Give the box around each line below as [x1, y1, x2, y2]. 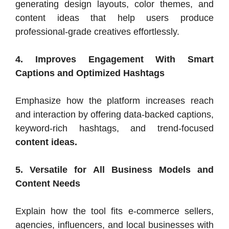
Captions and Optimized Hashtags [15, 67, 165, 78]
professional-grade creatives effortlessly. [15, 26, 179, 37]
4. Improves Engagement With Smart [15, 54, 214, 64]
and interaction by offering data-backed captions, [15, 109, 214, 120]
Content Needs [15, 178, 80, 189]
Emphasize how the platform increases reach [15, 95, 214, 106]
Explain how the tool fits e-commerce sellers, [15, 205, 214, 216]
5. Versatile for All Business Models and [15, 164, 214, 175]
